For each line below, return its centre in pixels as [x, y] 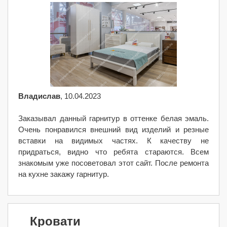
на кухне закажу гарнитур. [64, 174]
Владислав [39, 96]
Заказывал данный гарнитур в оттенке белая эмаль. [113, 118]
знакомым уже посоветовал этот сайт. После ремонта [113, 163]
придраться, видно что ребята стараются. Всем [113, 152]
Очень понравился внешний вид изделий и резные [113, 129]
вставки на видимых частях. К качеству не [113, 141]
